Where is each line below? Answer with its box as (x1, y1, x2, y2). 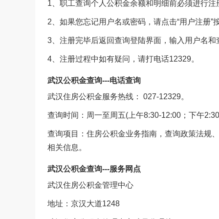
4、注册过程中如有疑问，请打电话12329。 (47, 55, 199, 63)
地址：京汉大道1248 (47, 199, 120, 208)
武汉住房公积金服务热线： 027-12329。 (47, 92, 189, 101)
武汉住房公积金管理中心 (47, 181, 133, 189)
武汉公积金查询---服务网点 (47, 165, 141, 173)
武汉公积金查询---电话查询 (47, 76, 141, 85)
